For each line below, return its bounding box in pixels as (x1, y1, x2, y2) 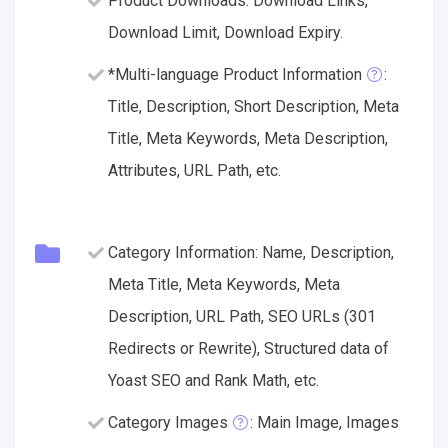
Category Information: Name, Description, (108, 242, 394, 262)
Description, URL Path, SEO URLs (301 (108, 306, 376, 326)
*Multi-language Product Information (108, 64, 362, 84)
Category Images (108, 412, 228, 432)
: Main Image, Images (250, 412, 399, 432)
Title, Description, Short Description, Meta (108, 96, 399, 116)
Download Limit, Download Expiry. (108, 22, 343, 42)
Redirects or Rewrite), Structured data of (108, 338, 389, 358)
